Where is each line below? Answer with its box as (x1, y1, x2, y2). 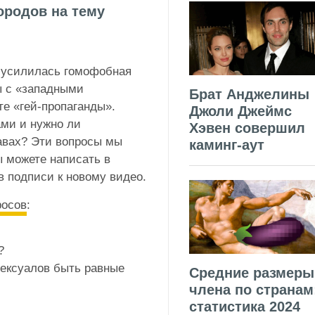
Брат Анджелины (189, 86, 309, 102)
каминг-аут (189, 136, 264, 153)
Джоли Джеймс (189, 103, 292, 119)
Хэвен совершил (189, 120, 305, 136)
